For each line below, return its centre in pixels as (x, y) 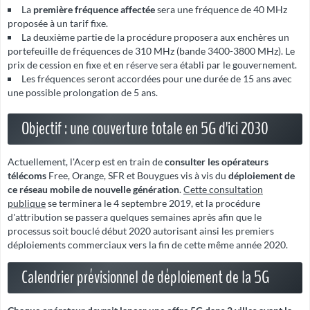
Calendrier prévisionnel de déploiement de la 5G (145, 278)
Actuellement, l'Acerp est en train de (86, 162)
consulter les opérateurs (217, 162)
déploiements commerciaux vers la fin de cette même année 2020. (148, 245)
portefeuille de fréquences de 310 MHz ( (93, 51)
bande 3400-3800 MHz (229, 51)
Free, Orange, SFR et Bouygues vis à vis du (137, 176)
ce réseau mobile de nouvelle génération (93, 190)
